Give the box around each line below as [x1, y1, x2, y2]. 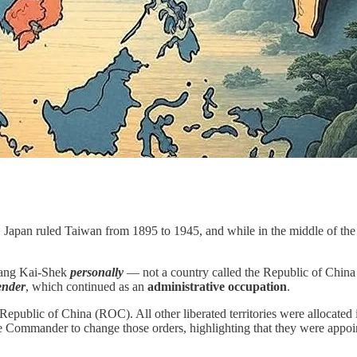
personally [70, 265, 124, 279]
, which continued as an [25, 279, 147, 293]
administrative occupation [147, 279, 287, 293]
